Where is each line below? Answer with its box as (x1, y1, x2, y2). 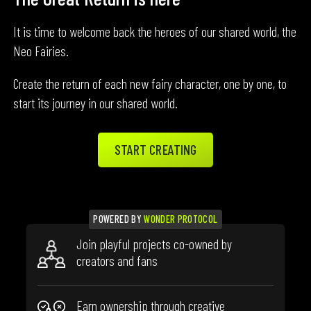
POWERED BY (93, 213, 144, 226)
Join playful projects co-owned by (76, 235, 233, 253)
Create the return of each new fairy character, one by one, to (13, 74, 287, 92)
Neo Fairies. (13, 42, 69, 59)
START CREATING (114, 140, 197, 158)
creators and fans (76, 252, 158, 269)
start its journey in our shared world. (13, 94, 178, 111)
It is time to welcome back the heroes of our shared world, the (13, 22, 297, 40)
